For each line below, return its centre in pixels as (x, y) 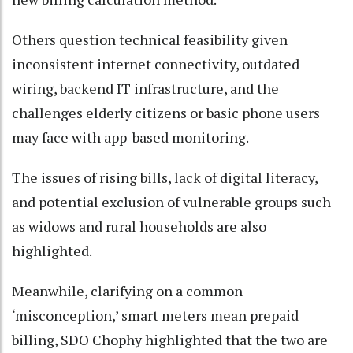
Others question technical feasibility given (150, 40)
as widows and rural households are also (139, 227)
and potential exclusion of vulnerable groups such (171, 202)
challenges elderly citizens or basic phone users (166, 113)
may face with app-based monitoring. (132, 137)
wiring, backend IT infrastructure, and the (145, 89)
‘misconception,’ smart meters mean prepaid (155, 316)
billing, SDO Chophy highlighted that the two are (170, 340)
